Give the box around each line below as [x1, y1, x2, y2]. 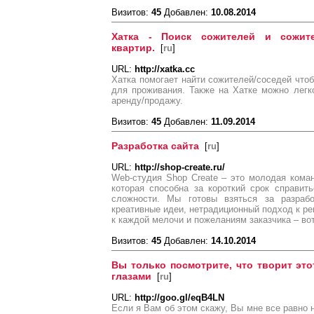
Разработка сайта [111, 140, 199, 151]
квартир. [111, 42, 155, 53]
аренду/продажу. [111, 95, 183, 106]
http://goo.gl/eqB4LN [135, 292, 224, 303]
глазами [111, 271, 151, 282]
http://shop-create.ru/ [135, 162, 225, 172]
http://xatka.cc [135, 64, 195, 74]
